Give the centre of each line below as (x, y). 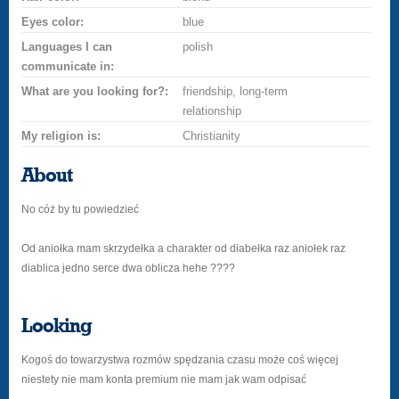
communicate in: (68, 66)
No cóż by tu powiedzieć (81, 209)
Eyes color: (53, 22)
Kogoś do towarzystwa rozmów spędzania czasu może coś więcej (180, 360)
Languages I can (67, 47)
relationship (212, 111)
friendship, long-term (236, 91)
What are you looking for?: (95, 91)
